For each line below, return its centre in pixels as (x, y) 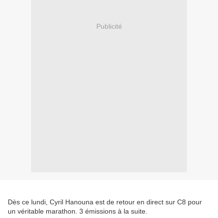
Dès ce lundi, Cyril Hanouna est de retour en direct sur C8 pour (105, 202)
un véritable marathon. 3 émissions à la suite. (78, 211)
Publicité (109, 26)
